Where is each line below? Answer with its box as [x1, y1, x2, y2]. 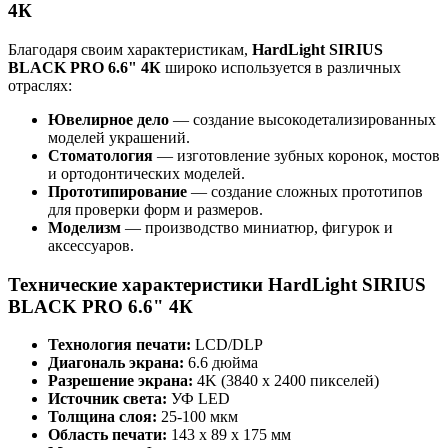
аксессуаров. [48, 236, 134, 254]
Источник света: [48, 390, 167, 408]
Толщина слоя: [48, 408, 157, 426]
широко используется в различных [161, 58, 401, 76]
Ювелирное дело [48, 110, 169, 128]
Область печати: [48, 426, 167, 444]
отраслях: [8, 76, 72, 94]
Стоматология [48, 146, 153, 164]
